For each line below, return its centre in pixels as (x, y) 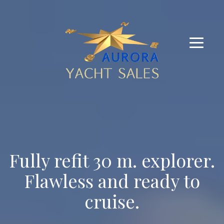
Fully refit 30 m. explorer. (112, 160)
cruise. (112, 201)
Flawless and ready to (112, 180)
